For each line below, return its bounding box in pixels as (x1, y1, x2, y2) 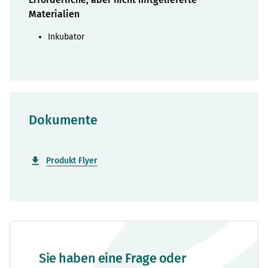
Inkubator (48, 31, 84, 42)
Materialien (29, 8, 80, 20)
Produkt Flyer (46, 155, 98, 166)
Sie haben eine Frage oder (39, 250, 187, 266)
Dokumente (29, 112, 98, 128)
